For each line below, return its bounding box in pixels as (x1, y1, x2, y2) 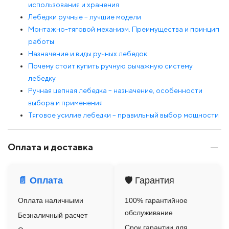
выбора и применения (28, 99, 103, 107)
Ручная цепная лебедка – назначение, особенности (28, 86, 202, 95)
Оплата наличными (18, 196, 83, 205)
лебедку (28, 74, 56, 83)
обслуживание (125, 209, 173, 217)
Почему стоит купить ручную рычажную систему (28, 62, 193, 71)
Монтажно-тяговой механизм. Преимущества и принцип (28, 25, 219, 34)
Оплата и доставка (8, 142, 93, 153)
